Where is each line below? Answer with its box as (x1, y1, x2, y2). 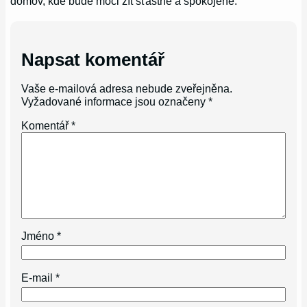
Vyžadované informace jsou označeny (21, 95, 209, 108)
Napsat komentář (21, 49, 165, 71)
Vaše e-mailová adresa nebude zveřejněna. (21, 82, 233, 95)
